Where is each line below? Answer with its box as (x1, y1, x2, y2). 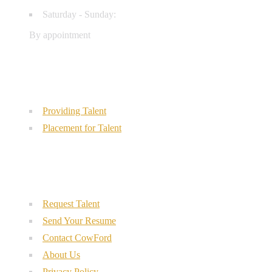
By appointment (29, 29, 90, 40)
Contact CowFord (42, 232, 112, 243)
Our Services (5, 70, 86, 87)
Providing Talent (42, 105, 106, 116)
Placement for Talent (42, 122, 121, 133)
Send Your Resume (42, 215, 116, 226)
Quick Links (5, 163, 82, 180)
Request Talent (42, 198, 100, 209)
